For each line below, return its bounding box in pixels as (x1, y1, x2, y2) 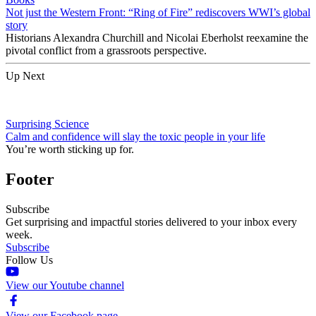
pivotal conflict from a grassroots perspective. (6, 44, 207, 56)
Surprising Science (6, 117, 89, 130)
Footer (6, 169, 54, 188)
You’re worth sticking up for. (6, 142, 134, 155)
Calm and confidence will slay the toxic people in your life (6, 130, 265, 142)
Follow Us (6, 253, 53, 266)
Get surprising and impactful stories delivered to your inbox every (6, 215, 297, 228)
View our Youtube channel (6, 279, 124, 291)
